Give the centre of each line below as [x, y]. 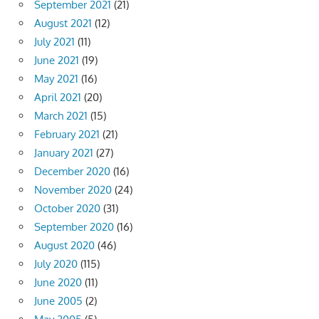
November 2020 [73, 189]
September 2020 [74, 226]
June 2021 [57, 60]
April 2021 [58, 97]
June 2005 [58, 300]
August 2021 [63, 23]
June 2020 [58, 282]
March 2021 [61, 115]
